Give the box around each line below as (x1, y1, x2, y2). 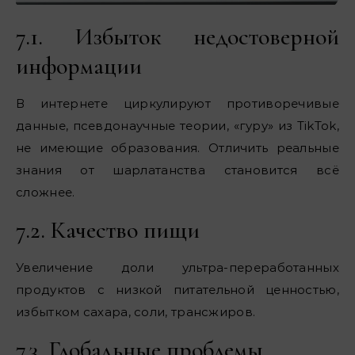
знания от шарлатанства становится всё (16, 162, 339, 177)
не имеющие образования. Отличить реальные (16, 139, 339, 155)
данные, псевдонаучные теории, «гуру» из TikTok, (16, 117, 339, 133)
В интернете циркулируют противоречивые (16, 95, 339, 111)
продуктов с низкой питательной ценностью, (16, 281, 339, 297)
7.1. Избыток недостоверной (16, 21, 339, 52)
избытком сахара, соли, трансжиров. (16, 303, 256, 319)
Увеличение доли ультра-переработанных (16, 259, 339, 275)
